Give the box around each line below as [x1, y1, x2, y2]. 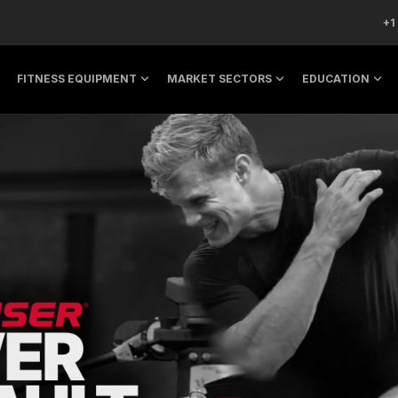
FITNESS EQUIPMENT [17, 72, 137, 85]
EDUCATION [302, 72, 370, 85]
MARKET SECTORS [167, 72, 272, 85]
